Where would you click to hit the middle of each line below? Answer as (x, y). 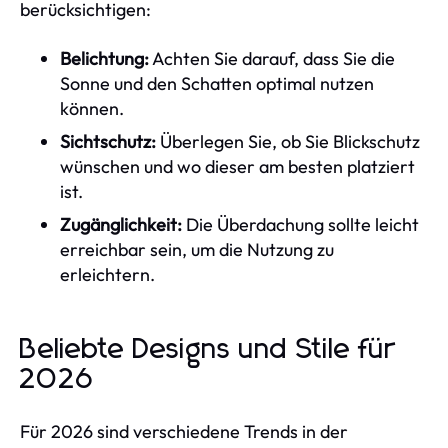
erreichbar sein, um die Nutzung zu (197, 249)
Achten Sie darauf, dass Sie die (272, 58)
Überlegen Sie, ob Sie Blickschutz (288, 141)
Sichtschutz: (108, 141)
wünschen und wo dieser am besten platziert (237, 166)
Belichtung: (104, 58)
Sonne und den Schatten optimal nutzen (217, 83)
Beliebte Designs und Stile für (208, 349)
